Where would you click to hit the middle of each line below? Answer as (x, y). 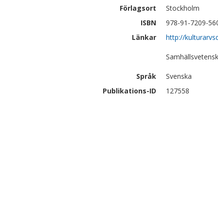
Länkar (144, 37)
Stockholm (183, 8)
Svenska (179, 76)
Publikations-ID (129, 91)
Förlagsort (138, 8)
